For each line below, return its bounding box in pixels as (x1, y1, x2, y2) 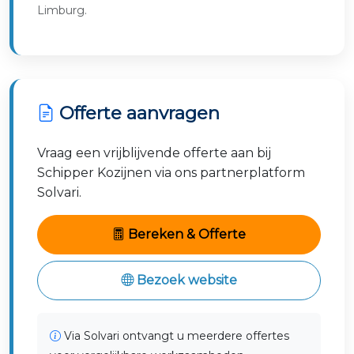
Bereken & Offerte (125, 227, 246, 242)
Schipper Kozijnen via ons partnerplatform (37, 165, 305, 180)
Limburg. (37, 3, 87, 17)
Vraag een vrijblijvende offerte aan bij (37, 145, 271, 160)
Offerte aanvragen (55, 102, 220, 124)
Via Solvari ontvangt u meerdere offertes (61, 329, 289, 343)
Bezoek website (134, 273, 237, 288)
